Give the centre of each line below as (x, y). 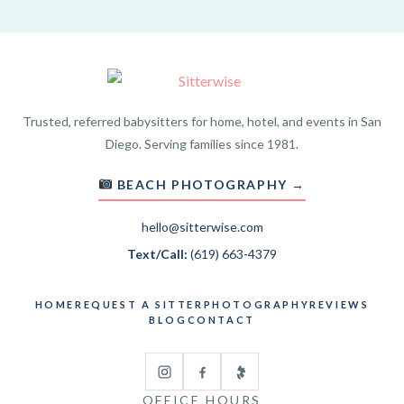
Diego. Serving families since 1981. (202, 144)
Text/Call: (157, 254)
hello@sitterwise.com (202, 227)
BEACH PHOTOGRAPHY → (209, 184)
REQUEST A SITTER (139, 304)
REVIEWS (340, 304)
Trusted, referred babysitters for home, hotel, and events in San (202, 121)
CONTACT (221, 320)
